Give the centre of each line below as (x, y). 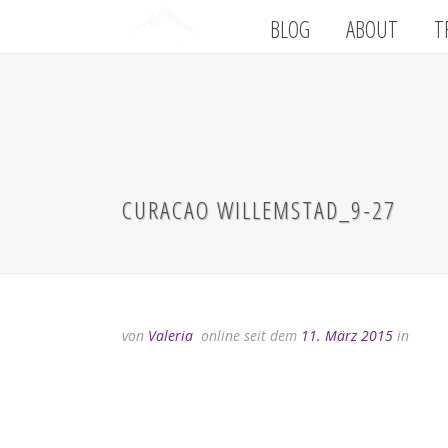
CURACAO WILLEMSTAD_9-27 (259, 209)
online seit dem (249, 335)
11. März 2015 (347, 335)
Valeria (170, 335)
